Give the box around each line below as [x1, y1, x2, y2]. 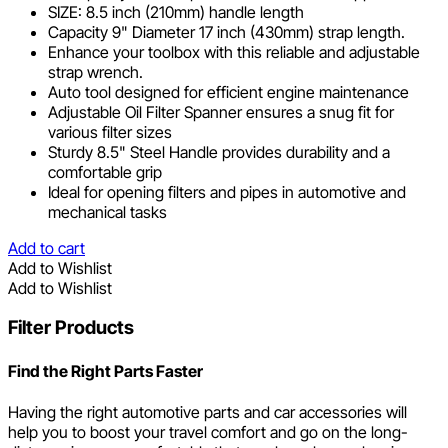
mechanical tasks [48, 201, 167, 222]
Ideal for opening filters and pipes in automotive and [48, 181, 406, 202]
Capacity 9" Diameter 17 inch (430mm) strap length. [48, 21, 405, 42]
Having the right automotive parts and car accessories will [8, 402, 407, 422]
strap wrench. [48, 61, 143, 82]
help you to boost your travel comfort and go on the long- [8, 422, 408, 442]
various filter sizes [48, 121, 172, 142]
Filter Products [8, 316, 134, 340]
